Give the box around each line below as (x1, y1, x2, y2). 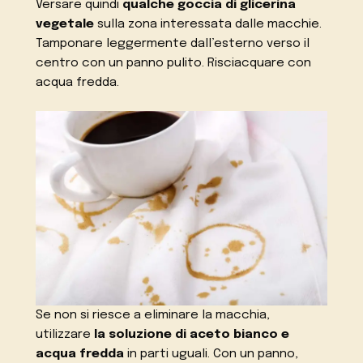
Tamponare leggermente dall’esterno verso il (36, 37, 310, 51)
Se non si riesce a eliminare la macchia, (36, 308, 271, 322)
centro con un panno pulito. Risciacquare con (36, 57, 312, 70)
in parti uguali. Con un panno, (124, 347, 299, 361)
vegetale (36, 18, 95, 32)
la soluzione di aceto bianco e (94, 327, 290, 341)
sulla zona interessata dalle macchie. (94, 18, 322, 32)
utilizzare (36, 327, 95, 341)
